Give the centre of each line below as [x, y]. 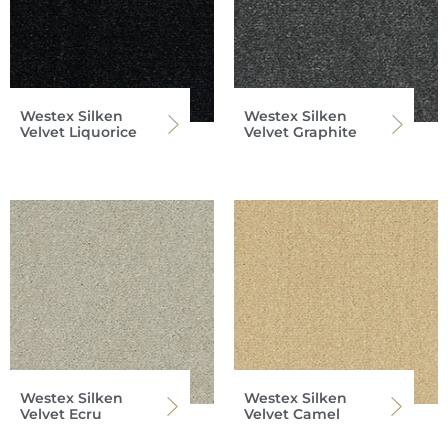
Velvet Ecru [61, 414]
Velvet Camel [292, 414]
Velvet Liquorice [78, 132]
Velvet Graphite [300, 132]
